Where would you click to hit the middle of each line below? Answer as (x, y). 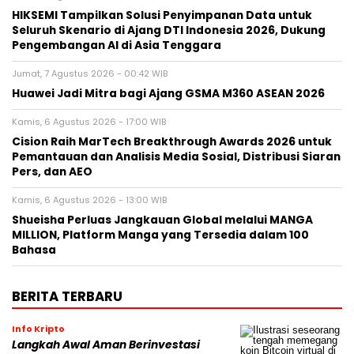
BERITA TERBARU (67, 297)
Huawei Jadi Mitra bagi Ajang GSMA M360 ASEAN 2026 (168, 94)
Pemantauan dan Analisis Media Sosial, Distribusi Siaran (176, 157)
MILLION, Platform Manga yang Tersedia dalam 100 (160, 235)
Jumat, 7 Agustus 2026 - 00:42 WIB (90, 74)
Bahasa (34, 250)
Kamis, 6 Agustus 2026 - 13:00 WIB (89, 200)
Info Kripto (38, 329)
